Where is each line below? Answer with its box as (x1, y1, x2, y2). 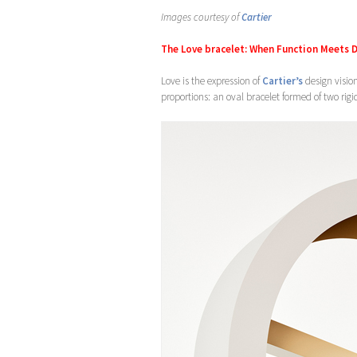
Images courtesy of (161, 10, 241, 24)
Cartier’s (262, 73, 303, 88)
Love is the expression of (161, 73, 262, 88)
